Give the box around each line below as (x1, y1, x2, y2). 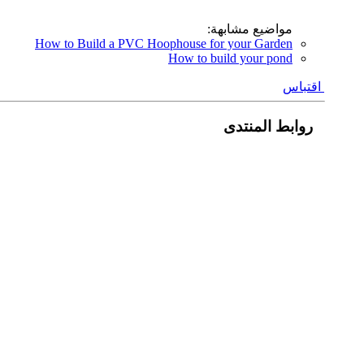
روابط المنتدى (223, 117, 325, 135)
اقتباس (283, 79, 324, 93)
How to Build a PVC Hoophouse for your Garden (35, 36, 292, 50)
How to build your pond (168, 50, 292, 65)
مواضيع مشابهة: (207, 21, 292, 36)
